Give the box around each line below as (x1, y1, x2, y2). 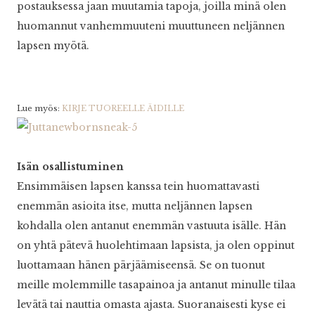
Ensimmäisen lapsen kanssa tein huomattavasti (17, 180, 259, 193)
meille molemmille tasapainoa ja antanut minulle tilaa (17, 278, 295, 292)
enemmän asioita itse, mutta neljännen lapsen (17, 200, 252, 213)
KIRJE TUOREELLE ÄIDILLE (62, 103, 184, 114)
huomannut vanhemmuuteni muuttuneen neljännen (17, 20, 285, 33)
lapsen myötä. (17, 39, 89, 53)
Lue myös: (17, 103, 62, 114)
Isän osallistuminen (17, 160, 124, 174)
